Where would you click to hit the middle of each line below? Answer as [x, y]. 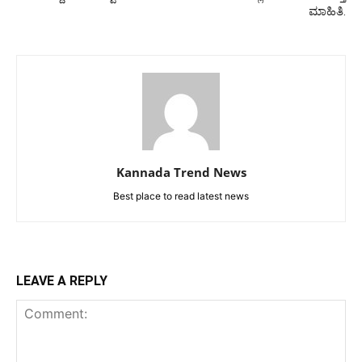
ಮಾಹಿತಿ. [327, 11]
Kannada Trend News [181, 172]
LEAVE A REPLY [62, 280]
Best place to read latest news [181, 196]
